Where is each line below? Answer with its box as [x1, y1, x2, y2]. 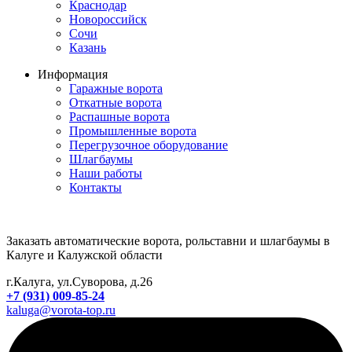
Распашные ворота [69, 110, 170, 124]
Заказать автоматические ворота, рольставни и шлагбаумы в [6, 234, 330, 248]
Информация [38, 68, 108, 82]
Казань [69, 41, 106, 55]
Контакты [69, 181, 122, 195]
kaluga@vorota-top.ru [6, 303, 115, 317]
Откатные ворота [69, 96, 162, 110]
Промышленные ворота [69, 124, 196, 138]
